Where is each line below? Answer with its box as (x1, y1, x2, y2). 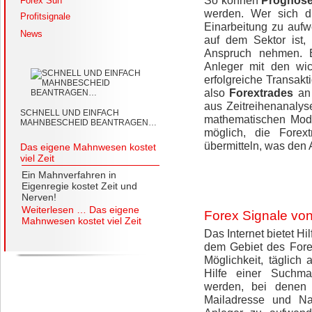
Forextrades (229, 86, 294, 99)
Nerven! (22, 192, 56, 203)
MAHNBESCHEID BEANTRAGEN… (20, 118, 157, 127)
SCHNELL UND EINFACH (20, 108, 119, 118)
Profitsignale (20, 11, 70, 22)
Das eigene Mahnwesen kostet (20, 141, 156, 153)
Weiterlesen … (22, 204, 89, 215)
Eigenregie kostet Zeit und (22, 180, 137, 192)
